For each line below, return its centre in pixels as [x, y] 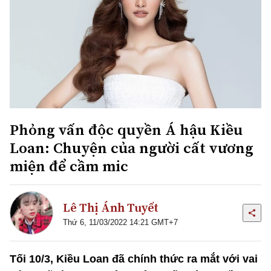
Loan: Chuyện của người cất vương [132, 148]
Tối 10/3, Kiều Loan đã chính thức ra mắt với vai [134, 259]
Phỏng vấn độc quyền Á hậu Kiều [126, 130]
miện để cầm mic [69, 166]
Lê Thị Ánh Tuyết [111, 207]
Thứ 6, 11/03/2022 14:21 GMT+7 [120, 222]
